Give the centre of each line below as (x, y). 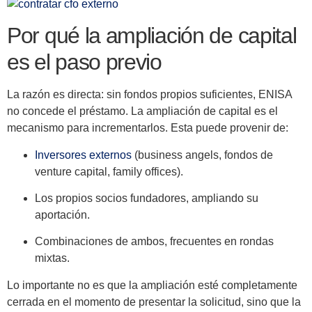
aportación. (62, 214)
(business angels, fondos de (202, 155)
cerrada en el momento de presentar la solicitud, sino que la (154, 302)
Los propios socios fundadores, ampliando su (147, 198)
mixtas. (52, 258)
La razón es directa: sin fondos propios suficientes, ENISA (149, 95)
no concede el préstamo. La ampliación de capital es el (142, 111)
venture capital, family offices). (109, 171)
